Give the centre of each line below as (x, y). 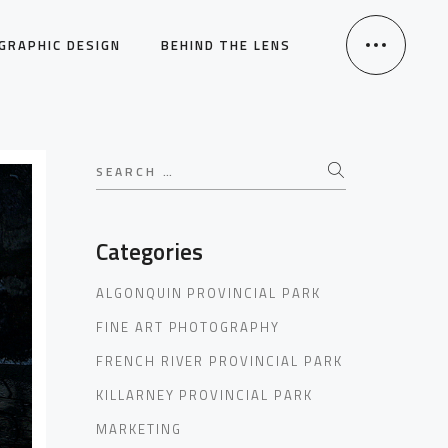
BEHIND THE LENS (225, 44)
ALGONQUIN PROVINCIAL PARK (208, 293)
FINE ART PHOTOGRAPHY (188, 327)
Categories (149, 251)
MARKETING (139, 429)
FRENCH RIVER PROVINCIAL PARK (219, 361)
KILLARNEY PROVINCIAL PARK (204, 395)
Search (117, 162)
